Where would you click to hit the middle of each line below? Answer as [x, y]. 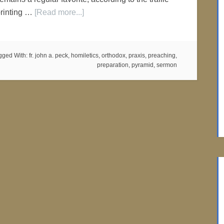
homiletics [85, 55]
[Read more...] [59, 12]
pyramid [142, 65]
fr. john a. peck [48, 55]
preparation [113, 65]
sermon [167, 65]
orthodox [113, 55]
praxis [137, 55]
